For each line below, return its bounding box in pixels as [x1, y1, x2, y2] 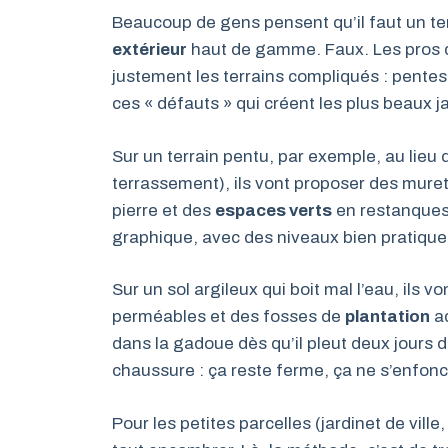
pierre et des [112, 200, 215, 220]
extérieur [112, 40, 187, 60]
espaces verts [215, 200, 332, 220]
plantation [345, 307, 430, 327]
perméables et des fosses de [112, 307, 345, 327]
